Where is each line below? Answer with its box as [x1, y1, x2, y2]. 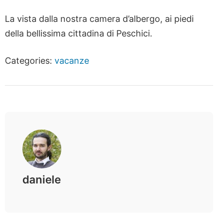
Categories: [5, 55, 54, 66]
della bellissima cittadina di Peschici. [5, 28, 152, 39]
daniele [22, 173, 61, 186]
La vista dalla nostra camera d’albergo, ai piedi [5, 14, 194, 24]
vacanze [54, 55, 89, 66]
